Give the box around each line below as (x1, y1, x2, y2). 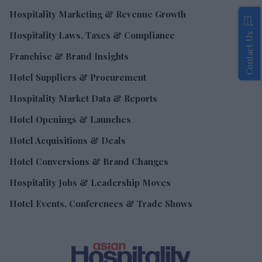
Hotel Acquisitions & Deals (9, 135, 126, 146)
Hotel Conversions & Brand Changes (9, 156, 168, 167)
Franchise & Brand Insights (9, 50, 129, 62)
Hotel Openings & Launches (9, 113, 131, 125)
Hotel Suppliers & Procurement (9, 71, 146, 83)
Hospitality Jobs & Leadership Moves (9, 177, 171, 188)
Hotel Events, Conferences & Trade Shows (9, 198, 192, 209)
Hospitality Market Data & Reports (9, 92, 157, 104)
